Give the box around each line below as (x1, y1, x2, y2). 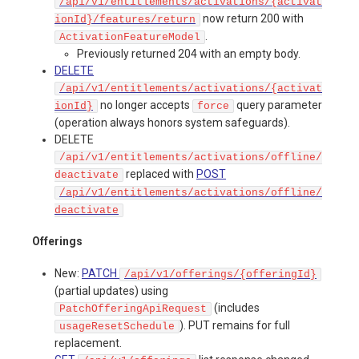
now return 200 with (200, 11, 304, 25)
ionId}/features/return (54, 13, 196, 26)
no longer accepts (98, 98, 192, 111)
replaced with (123, 167, 196, 180)
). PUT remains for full (179, 319, 290, 333)
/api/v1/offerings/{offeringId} (124, 268, 317, 281)
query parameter (234, 98, 322, 111)
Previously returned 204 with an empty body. (77, 46, 301, 60)
